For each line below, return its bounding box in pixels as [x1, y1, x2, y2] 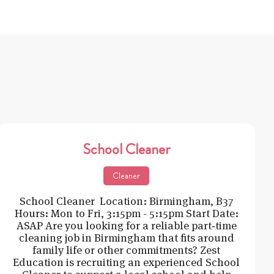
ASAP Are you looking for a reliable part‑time [16, 218, 237, 232]
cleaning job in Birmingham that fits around [18, 230, 234, 245]
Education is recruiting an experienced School [13, 254, 240, 269]
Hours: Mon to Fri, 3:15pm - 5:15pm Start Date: [14, 206, 239, 220]
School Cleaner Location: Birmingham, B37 [20, 193, 234, 208]
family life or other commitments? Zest [32, 242, 221, 257]
